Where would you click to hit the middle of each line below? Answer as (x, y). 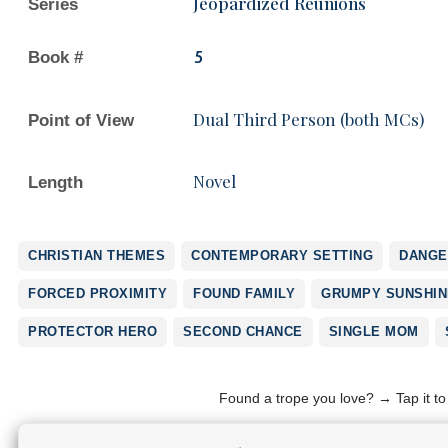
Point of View (81, 120)
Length (55, 182)
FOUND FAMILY (244, 293)
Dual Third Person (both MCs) (308, 118)
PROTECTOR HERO (92, 331)
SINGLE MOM (373, 331)
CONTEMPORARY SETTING (282, 255)
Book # (55, 57)
